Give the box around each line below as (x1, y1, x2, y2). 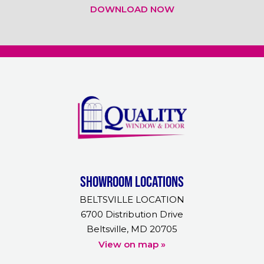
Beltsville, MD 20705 (87, 223, 177, 235)
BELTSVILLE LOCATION (80, 194, 184, 206)
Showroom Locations (80, 173, 184, 190)
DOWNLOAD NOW (90, 4, 174, 15)
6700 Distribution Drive (81, 209, 183, 220)
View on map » (98, 239, 166, 250)
